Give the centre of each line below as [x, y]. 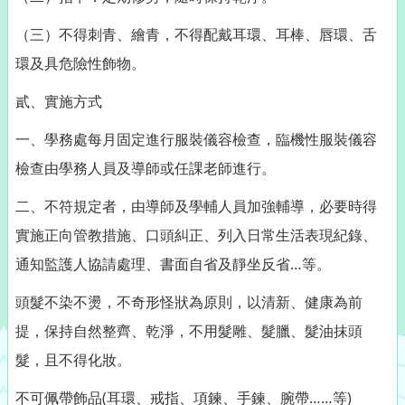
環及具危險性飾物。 [80, 63]
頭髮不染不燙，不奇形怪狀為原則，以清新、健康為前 [189, 301]
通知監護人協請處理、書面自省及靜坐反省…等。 [173, 264]
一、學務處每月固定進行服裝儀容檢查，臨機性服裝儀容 [196, 139]
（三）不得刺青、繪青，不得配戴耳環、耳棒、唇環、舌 [196, 34]
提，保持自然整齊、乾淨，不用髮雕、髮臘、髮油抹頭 [189, 330]
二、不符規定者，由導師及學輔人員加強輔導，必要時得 [196, 206]
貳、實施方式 [59, 101]
